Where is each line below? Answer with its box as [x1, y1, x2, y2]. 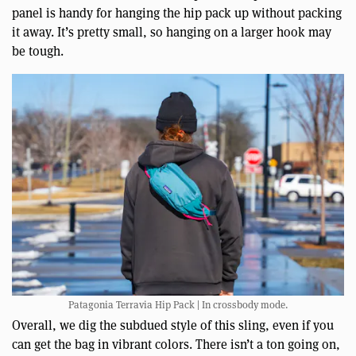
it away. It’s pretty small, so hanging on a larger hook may [12, 24, 331, 41]
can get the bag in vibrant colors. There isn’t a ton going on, [12, 336, 340, 354]
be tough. [12, 43, 64, 60]
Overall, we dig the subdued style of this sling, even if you [12, 317, 334, 335]
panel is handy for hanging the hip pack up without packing [12, 5, 342, 22]
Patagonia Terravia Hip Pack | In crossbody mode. [68, 298, 288, 312]
